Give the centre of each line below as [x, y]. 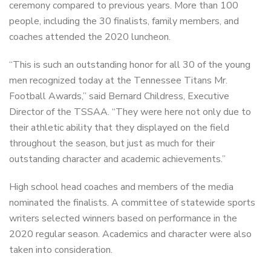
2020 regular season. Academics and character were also [130, 234]
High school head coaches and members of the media [121, 187]
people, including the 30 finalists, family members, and [124, 21]
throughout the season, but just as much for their [112, 143]
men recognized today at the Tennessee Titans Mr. [118, 80]
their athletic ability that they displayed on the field [119, 127]
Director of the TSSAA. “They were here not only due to [130, 112]
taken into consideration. [61, 250]
